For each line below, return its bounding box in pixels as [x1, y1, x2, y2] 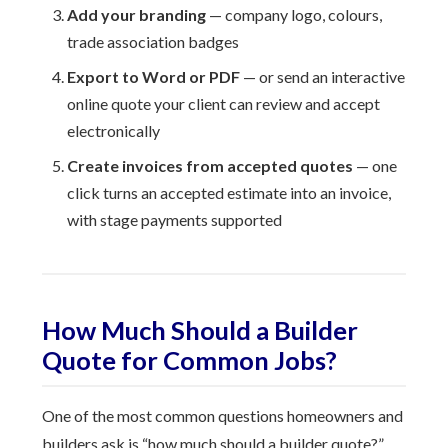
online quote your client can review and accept [67, 94, 381, 113]
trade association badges [67, 32, 240, 51]
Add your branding [67, 5, 207, 24]
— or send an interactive [240, 67, 406, 86]
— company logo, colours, [206, 5, 383, 24]
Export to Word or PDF [67, 67, 241, 86]
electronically [67, 121, 161, 140]
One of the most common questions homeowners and [42, 406, 404, 425]
